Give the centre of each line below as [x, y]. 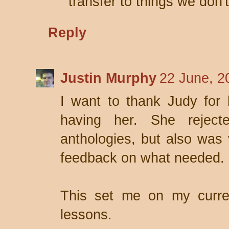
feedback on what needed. [142, 158]
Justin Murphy [108, 78]
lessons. [86, 215]
